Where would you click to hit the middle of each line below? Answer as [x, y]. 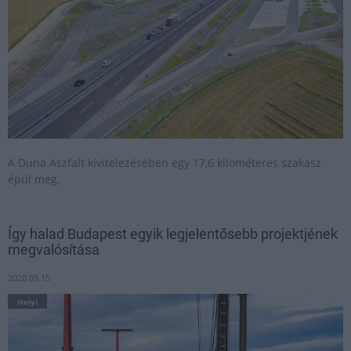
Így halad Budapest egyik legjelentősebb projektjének [173, 234]
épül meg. [34, 179]
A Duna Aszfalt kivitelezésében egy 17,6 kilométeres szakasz [165, 163]
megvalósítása [54, 250]
